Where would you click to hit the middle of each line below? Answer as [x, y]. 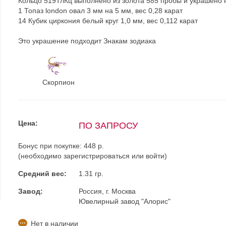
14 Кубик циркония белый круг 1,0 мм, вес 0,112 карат [108, 21]
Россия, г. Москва [107, 191]
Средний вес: [42, 174]
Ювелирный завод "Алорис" [124, 201]
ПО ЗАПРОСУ [108, 126]
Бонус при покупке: [51, 146]
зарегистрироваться [96, 156]
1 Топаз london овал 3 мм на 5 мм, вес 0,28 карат [100, 11]
